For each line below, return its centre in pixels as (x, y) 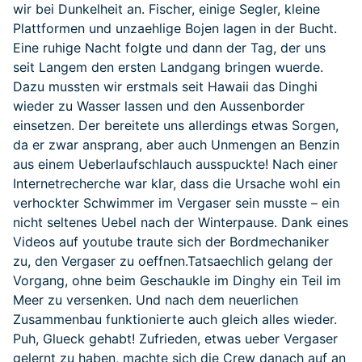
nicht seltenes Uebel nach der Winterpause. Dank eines (181, 222)
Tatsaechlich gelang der (260, 261)
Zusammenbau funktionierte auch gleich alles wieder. (175, 319)
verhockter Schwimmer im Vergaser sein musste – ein (176, 203)
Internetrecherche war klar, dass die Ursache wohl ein (177, 183)
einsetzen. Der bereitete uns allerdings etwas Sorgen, (176, 125)
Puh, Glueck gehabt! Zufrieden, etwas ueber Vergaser (175, 339)
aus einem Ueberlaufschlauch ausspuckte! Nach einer (175, 164)
